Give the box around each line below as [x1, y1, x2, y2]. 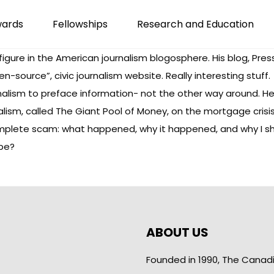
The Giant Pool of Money [56, 105, 167, 117]
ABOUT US [146, 224, 209, 241]
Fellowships [53, 17, 108, 31]
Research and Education [137, 17, 254, 31]
